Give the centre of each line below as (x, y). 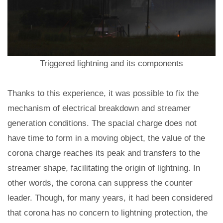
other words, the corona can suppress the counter (100, 183)
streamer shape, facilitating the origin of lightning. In (104, 168)
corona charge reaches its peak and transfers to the (104, 153)
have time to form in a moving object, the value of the (106, 138)
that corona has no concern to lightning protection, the (108, 213)
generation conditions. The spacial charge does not (102, 123)
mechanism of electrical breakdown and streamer (99, 109)
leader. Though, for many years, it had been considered (110, 198)
